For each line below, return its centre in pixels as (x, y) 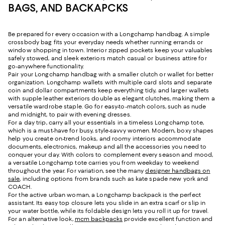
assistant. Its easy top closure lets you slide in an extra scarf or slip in (107, 203)
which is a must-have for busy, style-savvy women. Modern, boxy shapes (111, 130)
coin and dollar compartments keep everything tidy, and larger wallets (109, 90)
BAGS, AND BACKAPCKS (68, 8)
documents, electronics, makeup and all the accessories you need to (107, 146)
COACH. (20, 187)
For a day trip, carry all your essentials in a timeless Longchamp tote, (106, 122)
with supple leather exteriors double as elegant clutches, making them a (111, 98)
